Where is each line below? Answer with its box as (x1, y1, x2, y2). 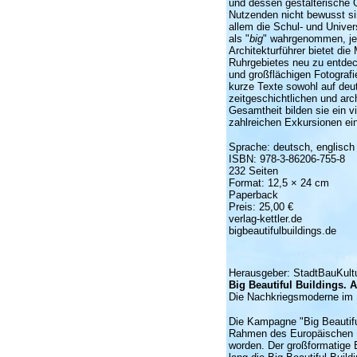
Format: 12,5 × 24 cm (228, 177, 329, 189)
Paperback (228, 189, 278, 201)
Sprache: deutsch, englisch (228, 141, 355, 153)
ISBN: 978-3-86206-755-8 (228, 153, 345, 165)
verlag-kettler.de (228, 213, 302, 225)
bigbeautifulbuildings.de (228, 225, 336, 237)
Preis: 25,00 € (228, 201, 293, 213)
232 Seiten (228, 165, 278, 177)
